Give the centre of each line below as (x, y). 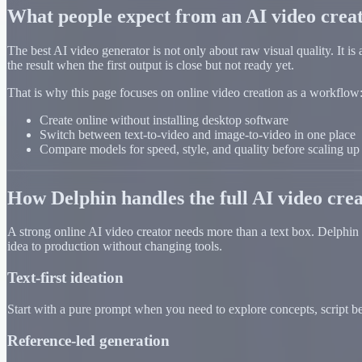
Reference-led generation (88, 340)
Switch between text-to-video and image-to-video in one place (198, 134)
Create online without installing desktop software (164, 120)
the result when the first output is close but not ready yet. (151, 65)
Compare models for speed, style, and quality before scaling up (200, 149)
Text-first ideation (65, 278)
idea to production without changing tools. (115, 246)
